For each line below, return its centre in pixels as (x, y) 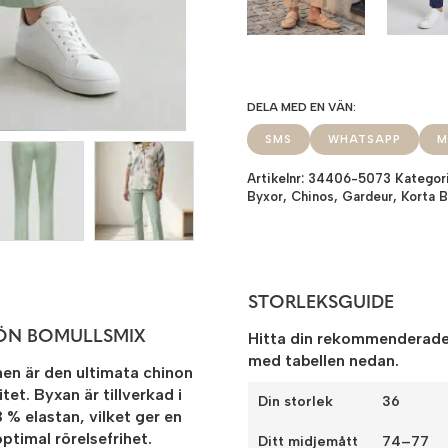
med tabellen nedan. (324, 361)
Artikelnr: (278, 178)
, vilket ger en (131, 417)
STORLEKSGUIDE (321, 304)
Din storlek (296, 402)
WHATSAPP (365, 139)
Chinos (313, 196)
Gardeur (368, 196)
